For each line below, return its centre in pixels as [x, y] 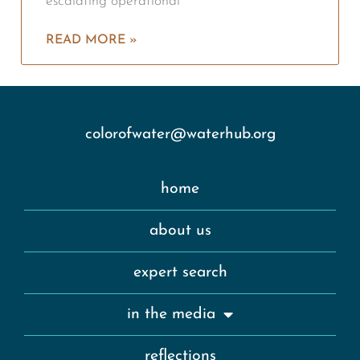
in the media [171, 315]
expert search [180, 273]
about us [180, 231]
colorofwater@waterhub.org [180, 135]
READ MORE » [92, 41]
